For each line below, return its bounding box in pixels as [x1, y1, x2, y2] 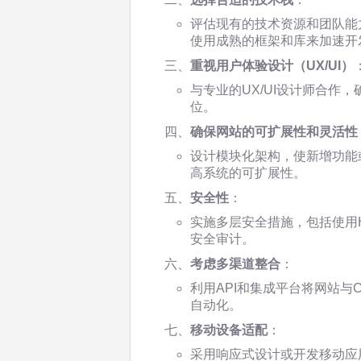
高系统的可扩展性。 [190, 166, 306, 180]
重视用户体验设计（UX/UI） [190, 59, 354, 73]
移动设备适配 [190, 323, 268, 337]
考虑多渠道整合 [190, 257, 280, 271]
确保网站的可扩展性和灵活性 [190, 125, 358, 139]
